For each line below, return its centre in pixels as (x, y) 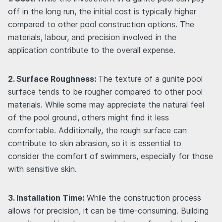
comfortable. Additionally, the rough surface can (97, 131)
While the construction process (143, 198)
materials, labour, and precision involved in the (92, 37)
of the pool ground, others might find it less (88, 118)
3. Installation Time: (46, 198)
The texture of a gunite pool (150, 79)
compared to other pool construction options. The (101, 25)
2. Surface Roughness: (53, 79)
